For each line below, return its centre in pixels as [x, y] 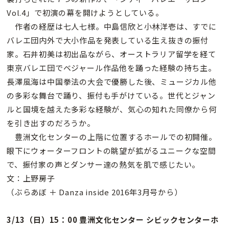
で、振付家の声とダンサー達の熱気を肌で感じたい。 [104, 165]
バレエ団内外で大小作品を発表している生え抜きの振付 [108, 40]
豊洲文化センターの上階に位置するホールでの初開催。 [112, 137]
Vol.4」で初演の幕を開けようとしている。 [85, 13]
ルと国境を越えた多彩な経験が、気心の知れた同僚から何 [112, 109]
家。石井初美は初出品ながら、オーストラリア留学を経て [111, 54]
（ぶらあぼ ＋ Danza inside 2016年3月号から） [95, 192]
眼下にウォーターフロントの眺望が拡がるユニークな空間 [111, 151]
